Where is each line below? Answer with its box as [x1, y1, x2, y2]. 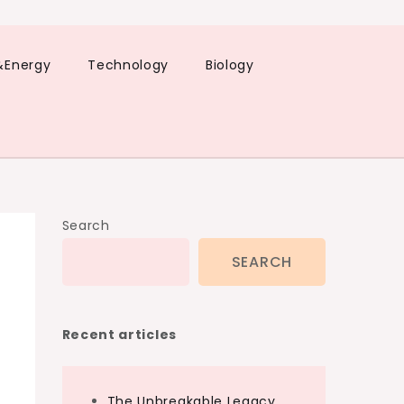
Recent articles [61, 326, 177, 344]
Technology [87, 56, 170, 74]
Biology [205, 56, 254, 74]
